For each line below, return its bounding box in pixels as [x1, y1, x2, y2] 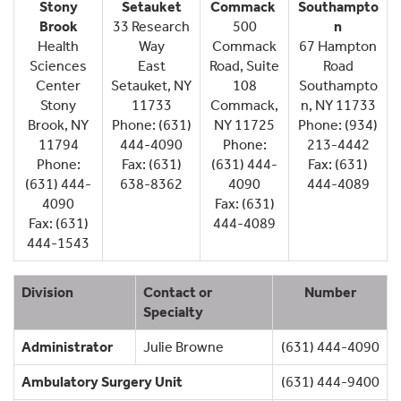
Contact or [143, 283, 212, 301]
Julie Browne [143, 337, 224, 355]
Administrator [21, 337, 113, 355]
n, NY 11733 [300, 96, 376, 114]
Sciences [30, 56, 87, 74]
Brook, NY [28, 115, 89, 133]
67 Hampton [299, 37, 377, 55]
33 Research [113, 17, 190, 35]
